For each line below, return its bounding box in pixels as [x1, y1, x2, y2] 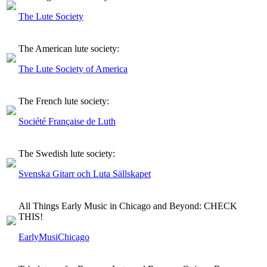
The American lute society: [18, 43, 119, 54]
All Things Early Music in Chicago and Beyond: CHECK [18, 200, 237, 211]
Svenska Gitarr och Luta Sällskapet [18, 168, 151, 179]
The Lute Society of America [18, 63, 128, 74]
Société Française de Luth [18, 116, 116, 126]
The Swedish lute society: [18, 148, 115, 159]
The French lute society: [18, 95, 109, 106]
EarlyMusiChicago [18, 231, 89, 242]
